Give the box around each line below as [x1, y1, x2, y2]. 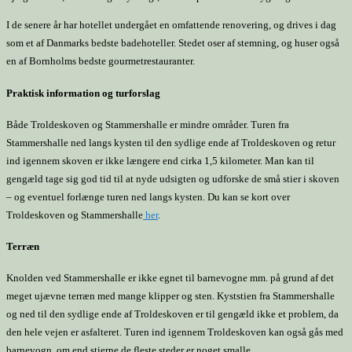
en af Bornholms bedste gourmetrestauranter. [6, 55, 195, 68]
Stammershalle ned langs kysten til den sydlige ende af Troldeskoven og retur [6, 136, 335, 148]
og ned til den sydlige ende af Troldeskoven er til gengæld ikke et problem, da [6, 308, 339, 321]
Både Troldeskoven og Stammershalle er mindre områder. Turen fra [6, 118, 289, 130]
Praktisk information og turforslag [6, 86, 160, 99]
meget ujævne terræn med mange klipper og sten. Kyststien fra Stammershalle [6, 290, 335, 302]
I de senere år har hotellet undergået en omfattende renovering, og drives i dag [6, 19, 336, 31]
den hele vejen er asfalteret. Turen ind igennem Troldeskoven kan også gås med [6, 326, 343, 339]
